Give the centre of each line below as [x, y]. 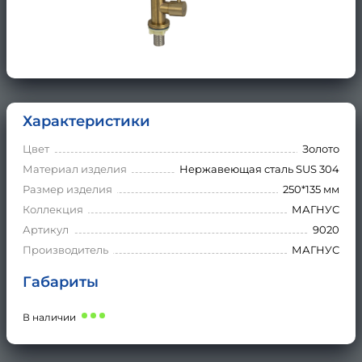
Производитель [65, 249]
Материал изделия [75, 168]
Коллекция [53, 209]
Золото [321, 148]
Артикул [46, 229]
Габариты [61, 282]
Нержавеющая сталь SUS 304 [259, 168]
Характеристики [86, 121]
